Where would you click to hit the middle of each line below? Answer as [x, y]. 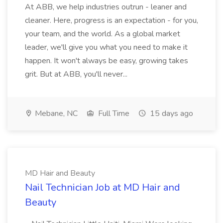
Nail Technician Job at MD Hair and [103, 187]
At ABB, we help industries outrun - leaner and [106, 7]
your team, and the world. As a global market [103, 34]
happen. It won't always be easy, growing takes [107, 61]
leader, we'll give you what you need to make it [106, 47]
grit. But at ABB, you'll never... [76, 74]
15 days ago [170, 113]
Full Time [113, 113]
